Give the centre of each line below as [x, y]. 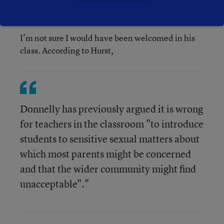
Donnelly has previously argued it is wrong [111, 109]
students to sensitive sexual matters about [110, 139]
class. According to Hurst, [67, 50]
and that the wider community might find [108, 169]
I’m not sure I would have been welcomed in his [107, 38]
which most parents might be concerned [105, 154]
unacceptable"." [54, 184]
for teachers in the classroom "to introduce [112, 124]
